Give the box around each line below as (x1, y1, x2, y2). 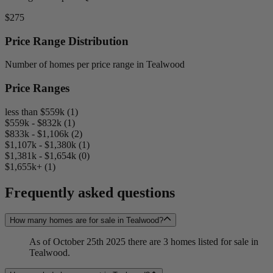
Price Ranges (5, 82, 69, 95)
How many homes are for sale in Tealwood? (10, 216, 163, 225)
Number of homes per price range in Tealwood (5, 59, 185, 70)
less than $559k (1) (5, 106, 78, 117)
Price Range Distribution (5, 34, 129, 48)
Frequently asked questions (5, 184, 175, 200)
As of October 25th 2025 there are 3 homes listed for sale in (29, 236, 258, 247)
